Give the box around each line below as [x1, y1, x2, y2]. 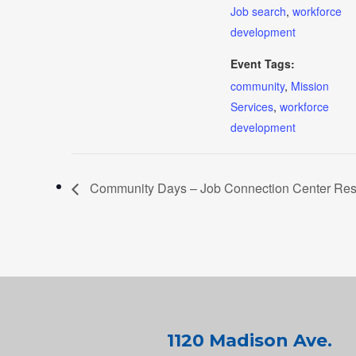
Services [230, 99, 273, 114]
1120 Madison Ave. [166, 330, 332, 351]
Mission [291, 78, 329, 94]
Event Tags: [230, 56, 295, 72]
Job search [230, 3, 286, 19]
